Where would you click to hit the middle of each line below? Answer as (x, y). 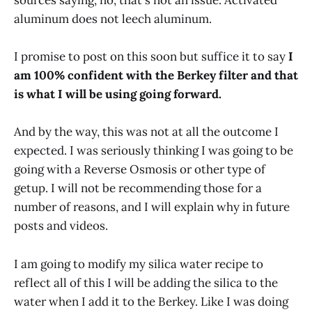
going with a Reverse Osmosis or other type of (140, 170)
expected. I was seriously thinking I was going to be (154, 151)
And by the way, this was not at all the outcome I (146, 132)
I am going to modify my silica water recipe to (139, 264)
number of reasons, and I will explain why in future (152, 207)
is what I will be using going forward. (118, 94)
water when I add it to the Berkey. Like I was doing (151, 301)
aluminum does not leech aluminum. (113, 19)
